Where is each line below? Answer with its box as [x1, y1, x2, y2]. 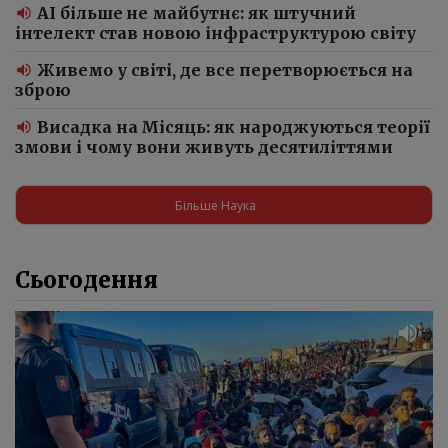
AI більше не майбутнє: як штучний [37, 3, 357, 24]
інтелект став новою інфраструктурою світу [15, 23, 416, 44]
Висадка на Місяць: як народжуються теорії [37, 117, 430, 138]
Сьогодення [15, 266, 158, 295]
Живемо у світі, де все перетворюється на [37, 60, 413, 81]
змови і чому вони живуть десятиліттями [15, 137, 394, 158]
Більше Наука [174, 196, 256, 214]
